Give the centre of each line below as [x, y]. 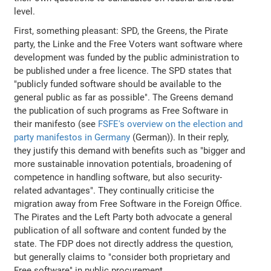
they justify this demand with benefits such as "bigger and [130, 150]
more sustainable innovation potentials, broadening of [123, 164]
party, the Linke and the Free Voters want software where [129, 44]
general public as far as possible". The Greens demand [124, 97]
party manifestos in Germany [72, 137]
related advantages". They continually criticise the [114, 190]
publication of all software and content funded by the [120, 230]
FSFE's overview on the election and [171, 124]
